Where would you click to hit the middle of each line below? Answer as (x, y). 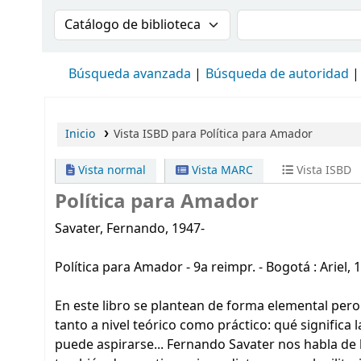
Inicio (80, 134)
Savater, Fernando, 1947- (130, 229)
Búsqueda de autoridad (277, 74)
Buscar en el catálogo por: (147, 19)
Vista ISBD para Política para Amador (213, 134)
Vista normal (110, 170)
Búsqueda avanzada (130, 74)
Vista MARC (221, 170)
